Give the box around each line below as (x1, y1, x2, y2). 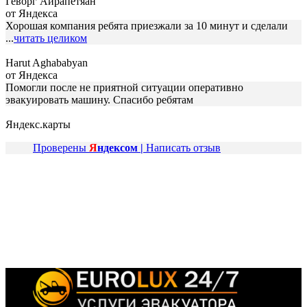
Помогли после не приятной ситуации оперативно (5, 81, 243, 93)
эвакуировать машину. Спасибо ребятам (5, 93, 193, 106)
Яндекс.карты (5, 118, 71, 130)
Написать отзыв (146, 141, 221, 153)
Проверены (33, 141, 89, 153)
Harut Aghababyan (5, 56, 88, 69)
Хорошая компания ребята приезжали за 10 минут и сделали (5, 19, 288, 32)
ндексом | (97, 141, 146, 153)
